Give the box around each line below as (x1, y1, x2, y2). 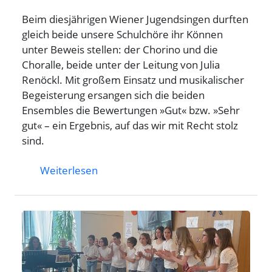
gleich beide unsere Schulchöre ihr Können (22, 26, 223, 41)
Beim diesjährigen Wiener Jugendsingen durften (22, 11, 248, 26)
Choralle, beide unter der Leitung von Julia (22, 56, 220, 72)
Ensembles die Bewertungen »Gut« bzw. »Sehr (22, 102, 240, 117)
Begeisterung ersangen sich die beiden (22, 87, 205, 102)
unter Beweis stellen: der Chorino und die (22, 41, 218, 56)
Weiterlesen (40, 162, 98, 177)
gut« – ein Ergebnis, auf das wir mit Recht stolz (22, 117, 238, 132)
